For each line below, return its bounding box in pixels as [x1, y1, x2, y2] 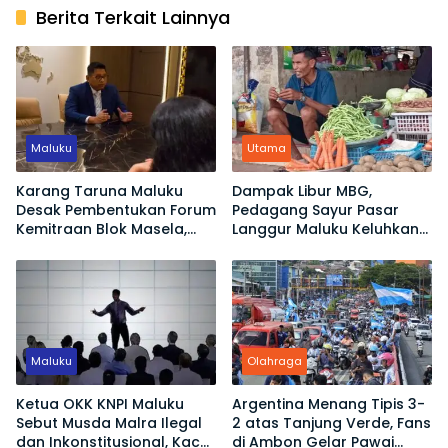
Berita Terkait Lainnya [36, 5, 230, 30]
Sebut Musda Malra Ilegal [16, 413, 202, 434]
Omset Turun [232, 237, 327, 258]
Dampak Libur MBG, [232, 180, 372, 201]
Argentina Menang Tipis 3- [232, 394, 425, 415]
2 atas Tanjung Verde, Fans [232, 413, 431, 434]
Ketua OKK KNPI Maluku [16, 394, 184, 415]
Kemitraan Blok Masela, [16, 218, 187, 239]
